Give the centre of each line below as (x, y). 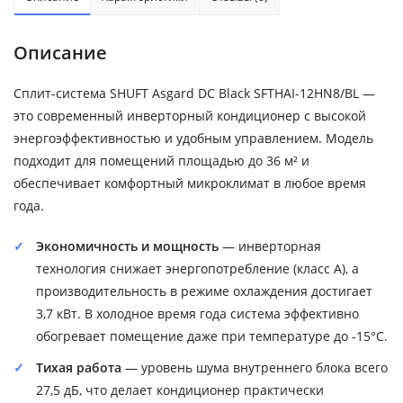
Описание (60, 52)
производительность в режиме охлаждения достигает (204, 291)
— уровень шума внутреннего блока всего (255, 367)
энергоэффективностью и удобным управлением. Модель (193, 138)
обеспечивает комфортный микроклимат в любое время (190, 183)
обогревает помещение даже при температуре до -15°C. (212, 336)
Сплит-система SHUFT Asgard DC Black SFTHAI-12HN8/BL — (194, 93)
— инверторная (270, 246)
